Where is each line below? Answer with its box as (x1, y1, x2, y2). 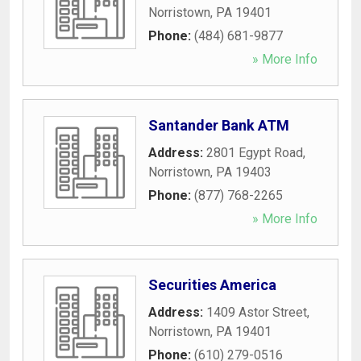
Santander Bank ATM (148, 116, 289, 134)
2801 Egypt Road (206, 144, 303, 160)
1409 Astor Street (206, 304, 307, 320)
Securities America (148, 276, 276, 293)
